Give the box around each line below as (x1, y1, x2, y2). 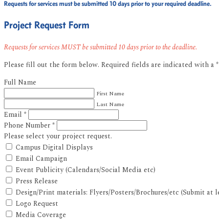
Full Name (4, 77, 36, 88)
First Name (96, 89, 124, 98)
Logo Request (16, 198, 58, 209)
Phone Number (4, 120, 52, 131)
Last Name (96, 100, 124, 109)
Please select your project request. (4, 131, 112, 141)
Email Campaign (16, 153, 67, 164)
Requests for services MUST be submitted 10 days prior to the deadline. (4, 42, 198, 52)
